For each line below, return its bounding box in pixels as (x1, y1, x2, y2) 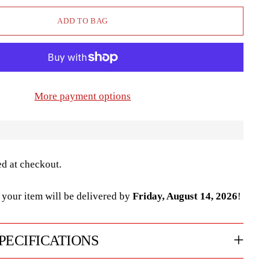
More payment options (34, 90, 131, 102)
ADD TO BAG (57, 16, 108, 26)
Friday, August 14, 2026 (132, 190, 237, 202)
